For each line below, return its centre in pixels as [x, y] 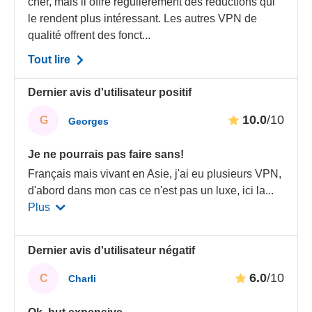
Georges [89, 121]
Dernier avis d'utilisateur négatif [112, 250]
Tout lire [51, 59]
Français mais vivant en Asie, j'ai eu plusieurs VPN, [155, 174]
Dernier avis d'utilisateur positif [110, 93]
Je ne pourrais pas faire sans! [106, 155]
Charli [83, 279]
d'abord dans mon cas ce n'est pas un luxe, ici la [147, 191]
